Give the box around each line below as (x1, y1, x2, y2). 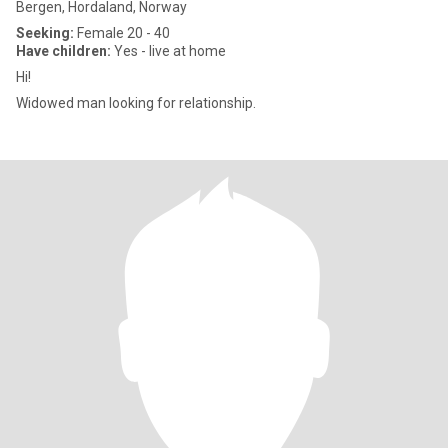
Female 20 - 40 (74, 25, 170, 41)
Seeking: (16, 25, 74, 41)
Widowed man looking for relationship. (16, 95, 256, 111)
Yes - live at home (111, 43, 226, 59)
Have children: (16, 43, 111, 59)
